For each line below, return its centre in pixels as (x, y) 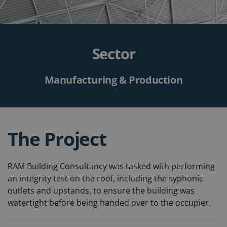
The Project (57, 139)
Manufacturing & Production (113, 80)
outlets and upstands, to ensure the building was (101, 191)
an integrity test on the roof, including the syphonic (105, 178)
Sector (113, 53)
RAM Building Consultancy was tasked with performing (111, 166)
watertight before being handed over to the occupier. (109, 203)
